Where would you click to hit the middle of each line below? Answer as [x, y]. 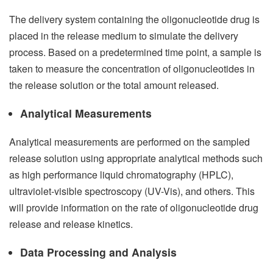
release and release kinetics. [71, 224]
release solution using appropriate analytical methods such [136, 158]
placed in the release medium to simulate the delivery [124, 36]
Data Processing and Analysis [98, 252]
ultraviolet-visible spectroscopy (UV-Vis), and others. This [132, 191]
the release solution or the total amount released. [114, 85]
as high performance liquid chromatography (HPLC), [121, 175]
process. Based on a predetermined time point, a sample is [135, 52]
